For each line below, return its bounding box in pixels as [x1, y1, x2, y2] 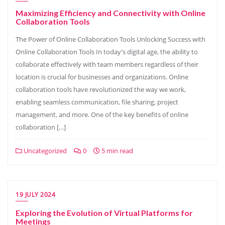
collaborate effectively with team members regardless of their [16, 60, 198, 69]
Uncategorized [22, 146, 67, 155]
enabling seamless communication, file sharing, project [16, 97, 178, 106]
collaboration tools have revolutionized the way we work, [16, 85, 186, 94]
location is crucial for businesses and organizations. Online [16, 72, 188, 81]
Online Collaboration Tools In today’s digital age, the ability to [16, 47, 198, 56]
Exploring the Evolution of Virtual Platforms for [16, 208, 193, 217]
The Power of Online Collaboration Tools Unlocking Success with [16, 35, 205, 44]
